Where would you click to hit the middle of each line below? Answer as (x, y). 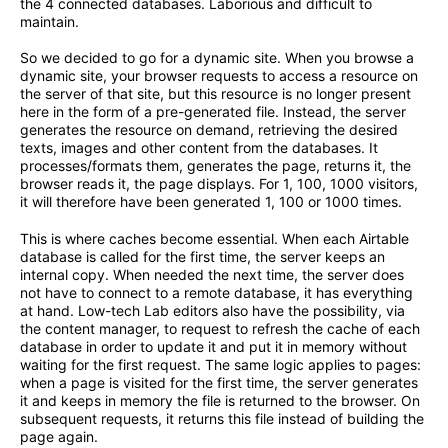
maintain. (49, 21)
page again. (59, 437)
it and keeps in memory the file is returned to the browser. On (220, 401)
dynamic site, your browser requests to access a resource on (219, 76)
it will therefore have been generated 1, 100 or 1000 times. (211, 202)
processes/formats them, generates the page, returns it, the (215, 166)
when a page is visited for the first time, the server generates (219, 383)
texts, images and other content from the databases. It (199, 148)
